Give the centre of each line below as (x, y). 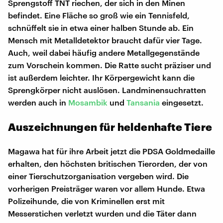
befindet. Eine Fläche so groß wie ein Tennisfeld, (99, 15)
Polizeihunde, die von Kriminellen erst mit (86, 201)
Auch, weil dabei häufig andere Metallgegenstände (104, 52)
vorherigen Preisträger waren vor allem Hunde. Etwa (107, 188)
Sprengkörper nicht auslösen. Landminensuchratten (107, 90)
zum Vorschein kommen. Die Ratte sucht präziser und (110, 65)
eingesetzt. (182, 102)
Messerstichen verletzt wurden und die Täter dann (102, 213)
